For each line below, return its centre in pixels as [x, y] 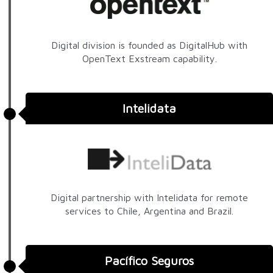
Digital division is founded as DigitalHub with [149, 45]
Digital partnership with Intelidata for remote [149, 198]
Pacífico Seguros [149, 261]
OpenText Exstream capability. [149, 58]
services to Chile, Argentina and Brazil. [149, 211]
